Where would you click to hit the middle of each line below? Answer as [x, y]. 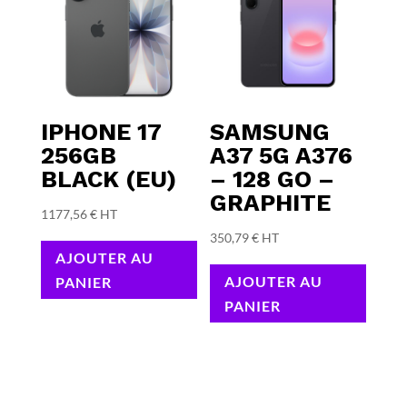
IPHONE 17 [100, 132]
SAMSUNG [270, 132]
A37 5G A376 [282, 156]
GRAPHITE [271, 203]
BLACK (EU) [108, 179]
